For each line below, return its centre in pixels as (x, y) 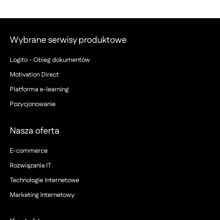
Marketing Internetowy (42, 195)
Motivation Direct (34, 75)
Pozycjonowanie (33, 104)
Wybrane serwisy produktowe (68, 40)
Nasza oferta (35, 131)
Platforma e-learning (39, 89)
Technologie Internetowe (44, 180)
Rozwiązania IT (30, 165)
